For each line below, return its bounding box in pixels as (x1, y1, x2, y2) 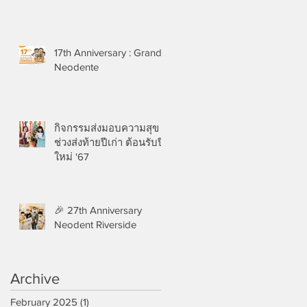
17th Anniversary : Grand (54, 47, 162, 58)
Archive (10, 271, 60, 286)
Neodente (54, 61, 99, 73)
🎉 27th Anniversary (54, 204, 142, 216)
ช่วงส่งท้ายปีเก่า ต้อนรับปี (54, 136, 164, 148)
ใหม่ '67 (54, 151, 89, 162)
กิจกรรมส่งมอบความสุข (54, 122, 159, 134)
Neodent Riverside (54, 219, 136, 230)
